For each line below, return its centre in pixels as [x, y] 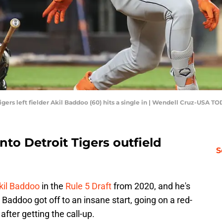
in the [53, 186]
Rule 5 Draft [88, 186]
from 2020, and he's [151, 186]
